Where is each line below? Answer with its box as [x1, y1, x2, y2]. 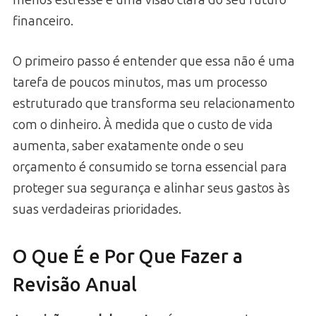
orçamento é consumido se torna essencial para [13, 159, 287, 175]
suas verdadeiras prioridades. [13, 201, 181, 217]
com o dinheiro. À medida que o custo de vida [13, 116, 273, 133]
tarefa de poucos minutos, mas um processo [13, 74, 267, 90]
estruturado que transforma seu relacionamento [13, 95, 295, 111]
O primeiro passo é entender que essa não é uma [13, 53, 295, 69]
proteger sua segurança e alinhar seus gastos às [13, 180, 290, 196]
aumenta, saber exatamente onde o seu [13, 138, 244, 154]
